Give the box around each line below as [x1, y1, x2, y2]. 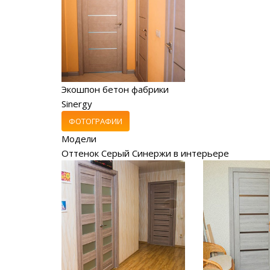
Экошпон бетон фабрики [61, 83, 169, 95]
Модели [61, 133, 96, 145]
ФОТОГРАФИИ [69, 116, 122, 127]
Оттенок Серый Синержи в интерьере [61, 147, 229, 159]
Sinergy [61, 98, 92, 110]
